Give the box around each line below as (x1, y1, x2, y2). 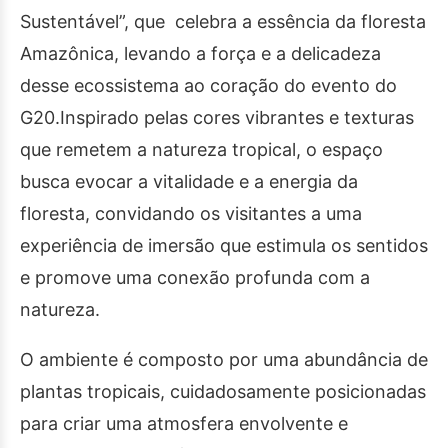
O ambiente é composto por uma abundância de (20, 349, 428, 370)
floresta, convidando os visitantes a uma (20, 203, 362, 224)
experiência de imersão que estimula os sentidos (20, 235, 428, 256)
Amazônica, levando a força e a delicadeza (20, 43, 381, 64)
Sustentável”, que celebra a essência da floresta (20, 11, 426, 32)
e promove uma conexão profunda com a (20, 267, 370, 288)
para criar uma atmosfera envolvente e (20, 413, 348, 434)
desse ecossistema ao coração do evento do (20, 75, 397, 96)
